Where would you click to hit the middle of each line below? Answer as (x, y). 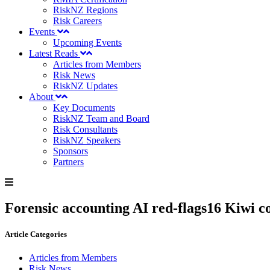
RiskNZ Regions (85, 10)
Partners (68, 162)
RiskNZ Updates (85, 86)
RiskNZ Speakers (87, 140)
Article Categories (36, 234)
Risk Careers (77, 21)
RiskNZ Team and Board (101, 118)
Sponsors (71, 151)
